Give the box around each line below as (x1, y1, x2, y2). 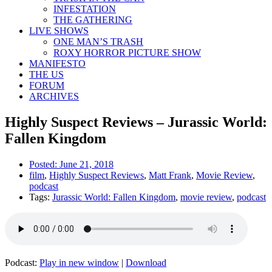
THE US (29, 69, 64, 80)
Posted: (29, 158, 59, 169)
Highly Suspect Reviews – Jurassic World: (5, 114, 267, 130)
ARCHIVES (29, 91, 79, 101)
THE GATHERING (53, 15, 132, 25)
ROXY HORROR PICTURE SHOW (53, 47, 201, 58)
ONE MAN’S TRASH (53, 36, 143, 47)
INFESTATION (53, 4, 116, 14)
